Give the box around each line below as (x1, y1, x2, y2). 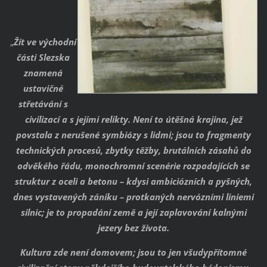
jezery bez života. (98, 221, 169, 234)
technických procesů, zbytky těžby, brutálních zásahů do (15, 144, 252, 156)
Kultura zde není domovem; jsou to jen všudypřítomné (20, 246, 247, 258)
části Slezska (16, 51, 70, 63)
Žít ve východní (13, 35, 76, 48)
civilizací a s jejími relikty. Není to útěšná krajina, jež (24, 113, 243, 125)
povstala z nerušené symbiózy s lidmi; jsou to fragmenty (16, 128, 251, 141)
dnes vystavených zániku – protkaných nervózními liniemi (13, 190, 254, 203)
